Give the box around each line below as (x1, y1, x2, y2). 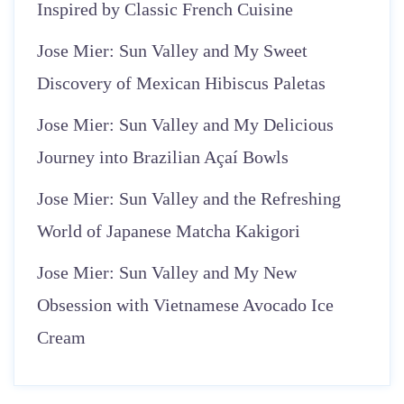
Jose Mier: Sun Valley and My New (37, 262, 297, 282)
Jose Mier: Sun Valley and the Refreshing (37, 188, 341, 208)
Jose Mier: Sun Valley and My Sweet (37, 41, 308, 60)
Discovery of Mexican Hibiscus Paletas (37, 73, 326, 93)
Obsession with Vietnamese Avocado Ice (37, 295, 334, 315)
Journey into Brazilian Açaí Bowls (37, 147, 289, 167)
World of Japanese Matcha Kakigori (37, 221, 300, 241)
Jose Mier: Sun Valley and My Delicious (37, 115, 334, 134)
